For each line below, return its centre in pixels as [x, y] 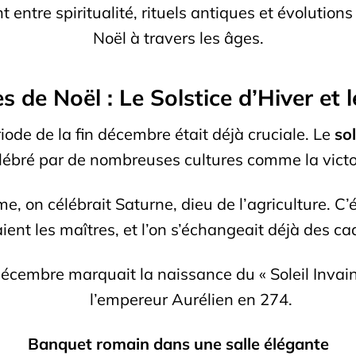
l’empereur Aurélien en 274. [191, 299]
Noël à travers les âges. [178, 37]
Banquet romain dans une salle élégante [178, 343]
